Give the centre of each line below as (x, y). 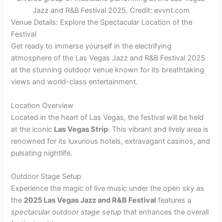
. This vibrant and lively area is (159, 129)
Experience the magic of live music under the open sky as (108, 189)
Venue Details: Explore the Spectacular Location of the (102, 23)
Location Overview (42, 105)
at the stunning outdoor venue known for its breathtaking (108, 70)
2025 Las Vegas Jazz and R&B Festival (90, 200)
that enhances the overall (165, 212)
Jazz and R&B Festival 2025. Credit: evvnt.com (111, 11)
